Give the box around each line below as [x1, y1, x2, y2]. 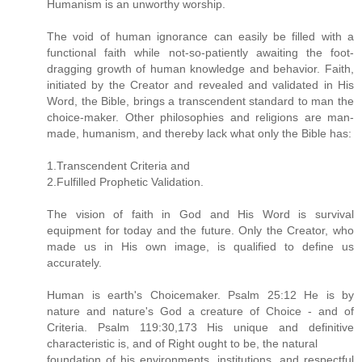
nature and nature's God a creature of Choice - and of [47, 305, 354, 318]
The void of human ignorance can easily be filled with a [47, 30, 354, 44]
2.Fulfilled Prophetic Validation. [47, 175, 204, 189]
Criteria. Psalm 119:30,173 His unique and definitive [47, 321, 354, 335]
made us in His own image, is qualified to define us [47, 240, 354, 254]
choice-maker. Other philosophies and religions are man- [47, 111, 354, 124]
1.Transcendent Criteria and [47, 159, 190, 173]
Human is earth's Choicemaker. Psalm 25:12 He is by [47, 288, 354, 302]
